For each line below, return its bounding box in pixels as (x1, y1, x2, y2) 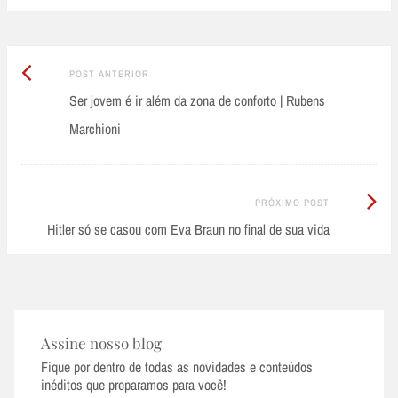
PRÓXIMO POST (254, 195, 330, 209)
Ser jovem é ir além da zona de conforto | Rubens (68, 90, 325, 110)
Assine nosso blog (41, 333, 162, 354)
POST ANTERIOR (68, 67, 149, 80)
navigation (20, 97, 105, 122)
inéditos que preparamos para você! (41, 375, 227, 395)
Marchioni (68, 118, 121, 139)
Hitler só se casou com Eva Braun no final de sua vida (46, 219, 330, 239)
